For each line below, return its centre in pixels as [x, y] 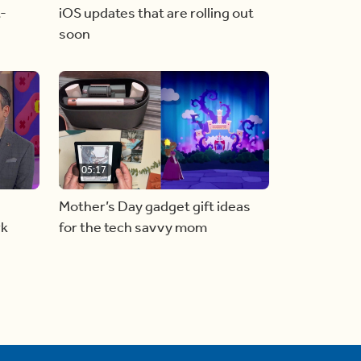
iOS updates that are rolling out [156, 13]
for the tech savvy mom [133, 228]
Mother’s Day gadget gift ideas [155, 207]
